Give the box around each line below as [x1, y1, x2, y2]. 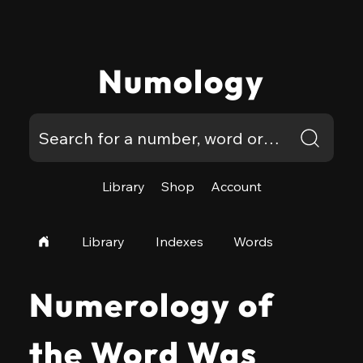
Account [210, 178, 262, 194]
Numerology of [28, 284, 275, 325]
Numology [98, 61, 265, 101]
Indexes [155, 233, 203, 250]
